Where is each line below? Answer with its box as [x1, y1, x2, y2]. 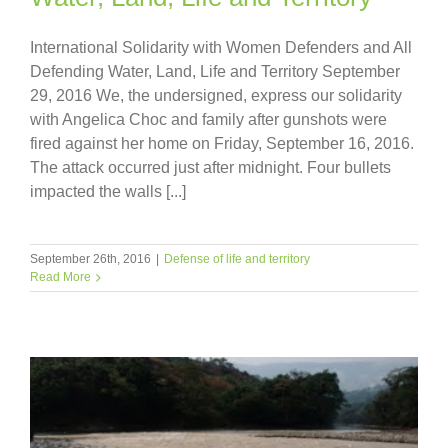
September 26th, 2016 [30, 251, 151, 266]
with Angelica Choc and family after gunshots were [30, 110, 387, 128]
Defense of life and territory [164, 251, 310, 266]
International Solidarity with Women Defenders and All [30, 38, 412, 56]
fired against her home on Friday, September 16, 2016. [30, 134, 414, 152]
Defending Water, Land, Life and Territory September [30, 62, 400, 80]
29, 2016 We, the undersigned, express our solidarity [30, 86, 402, 104]
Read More [30, 269, 91, 284]
